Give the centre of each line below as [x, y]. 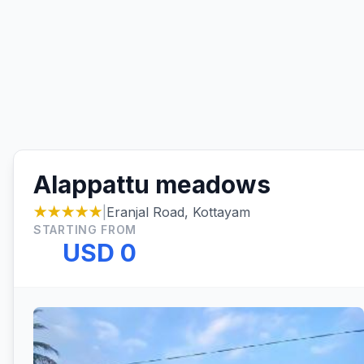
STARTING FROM [85, 230]
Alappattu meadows [152, 184]
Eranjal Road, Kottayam [178, 212]
